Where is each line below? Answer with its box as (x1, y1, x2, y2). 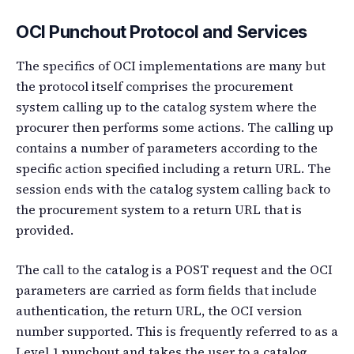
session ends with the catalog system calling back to (16, 179, 330, 198)
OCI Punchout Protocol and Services (16, 21, 308, 42)
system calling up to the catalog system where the (16, 97, 317, 115)
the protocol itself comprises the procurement (16, 77, 293, 95)
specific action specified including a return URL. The (16, 159, 331, 177)
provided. (16, 220, 73, 239)
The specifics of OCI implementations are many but (16, 56, 326, 74)
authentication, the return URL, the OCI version (16, 301, 302, 319)
